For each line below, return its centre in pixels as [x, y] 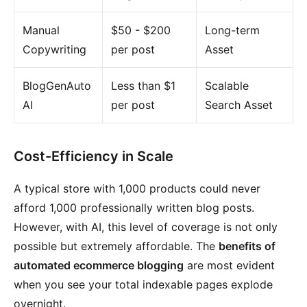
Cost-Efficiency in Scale [94, 156]
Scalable [227, 86]
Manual [41, 30]
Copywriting [54, 49]
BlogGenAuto [57, 86]
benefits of [247, 246]
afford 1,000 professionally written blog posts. [134, 208]
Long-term [232, 30]
